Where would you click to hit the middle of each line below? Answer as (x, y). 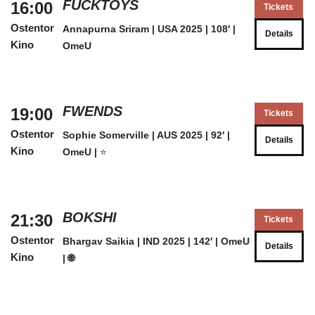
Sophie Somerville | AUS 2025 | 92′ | (146, 135)
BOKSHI (89, 217)
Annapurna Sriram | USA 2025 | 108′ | (149, 29)
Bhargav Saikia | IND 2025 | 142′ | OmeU (156, 241)
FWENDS (92, 111)
